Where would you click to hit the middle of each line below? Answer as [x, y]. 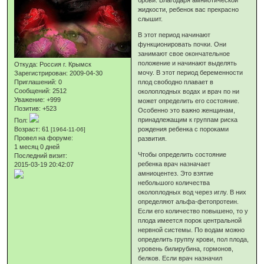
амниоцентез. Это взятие [176, 173]
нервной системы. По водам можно [192, 230]
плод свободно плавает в [176, 82]
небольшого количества [174, 182]
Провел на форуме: [44, 138]
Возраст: [27, 129]
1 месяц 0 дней [37, 146]
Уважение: [30, 99]
